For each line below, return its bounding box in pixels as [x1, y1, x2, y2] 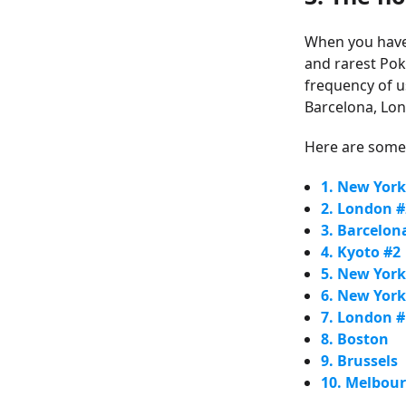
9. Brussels [321, 351, 398, 371]
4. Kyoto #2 [321, 242, 401, 262]
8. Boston [321, 329, 389, 349]
